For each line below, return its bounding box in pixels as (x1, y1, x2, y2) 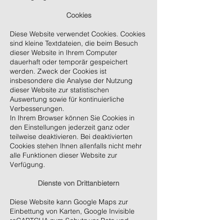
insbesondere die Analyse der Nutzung (10, 76, 133, 85)
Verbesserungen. (10, 104, 64, 113)
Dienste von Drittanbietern (38, 179, 119, 188)
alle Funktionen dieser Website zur (10, 151, 117, 160)
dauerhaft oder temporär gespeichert (10, 57, 128, 66)
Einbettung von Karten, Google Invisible (10, 207, 135, 216)
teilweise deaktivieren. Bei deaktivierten (10, 132, 133, 141)
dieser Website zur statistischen (10, 85, 109, 94)
